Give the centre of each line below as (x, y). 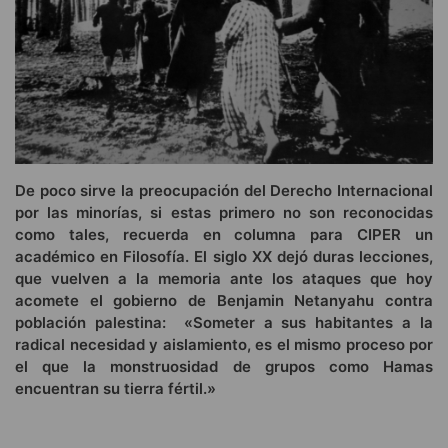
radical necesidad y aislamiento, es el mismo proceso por (224, 345)
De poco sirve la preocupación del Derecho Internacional (224, 191)
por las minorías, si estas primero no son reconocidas (224, 213)
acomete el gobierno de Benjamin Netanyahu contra (224, 301)
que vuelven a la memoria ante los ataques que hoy (224, 279)
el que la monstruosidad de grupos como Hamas (224, 367)
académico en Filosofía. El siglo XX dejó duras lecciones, (224, 257)
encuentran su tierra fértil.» (115, 389)
